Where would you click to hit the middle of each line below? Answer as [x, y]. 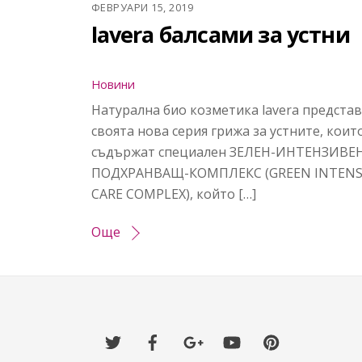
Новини [113, 84]
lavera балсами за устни [220, 34]
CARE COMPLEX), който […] [173, 194]
